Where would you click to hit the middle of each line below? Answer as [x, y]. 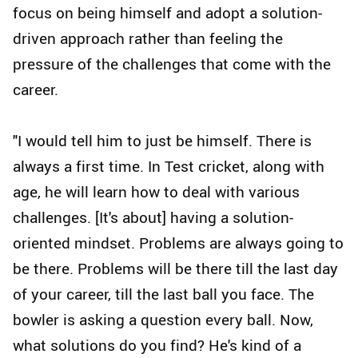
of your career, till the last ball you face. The [163, 294]
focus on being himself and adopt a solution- [167, 13]
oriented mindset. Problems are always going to [178, 243]
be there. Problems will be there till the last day [175, 269]
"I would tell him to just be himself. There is [162, 141]
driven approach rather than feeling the [148, 39]
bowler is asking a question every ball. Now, [163, 320]
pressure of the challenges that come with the [172, 64]
